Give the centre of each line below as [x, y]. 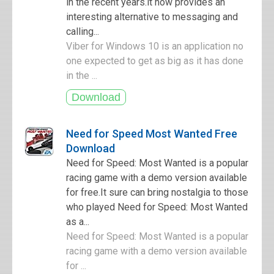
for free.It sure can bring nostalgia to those [157, 192]
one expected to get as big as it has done [155, 61]
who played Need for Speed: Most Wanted [157, 207]
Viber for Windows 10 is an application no [155, 46]
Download [91, 148]
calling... [83, 31]
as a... [78, 222]
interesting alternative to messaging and [152, 17]
